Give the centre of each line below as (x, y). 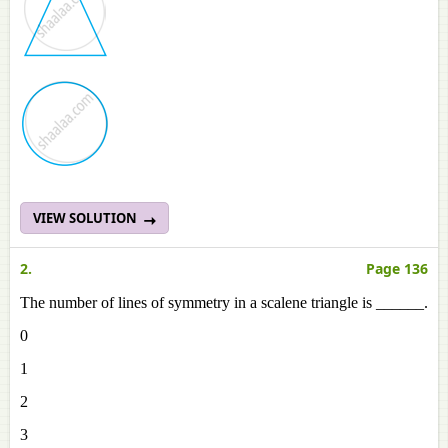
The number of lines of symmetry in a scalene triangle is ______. (224, 302)
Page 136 (397, 268)
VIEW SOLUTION (86, 218)
